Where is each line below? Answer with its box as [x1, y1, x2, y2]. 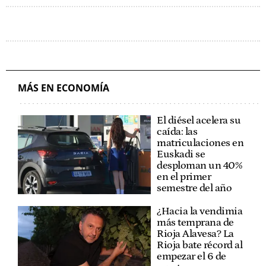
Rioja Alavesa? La [157, 227, 234, 240]
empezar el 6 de [157, 250, 226, 262]
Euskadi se [157, 148, 205, 160]
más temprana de [157, 216, 234, 229]
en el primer [157, 170, 211, 183]
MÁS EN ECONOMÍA [18, 81, 109, 94]
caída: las [157, 125, 197, 138]
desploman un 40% [157, 159, 242, 172]
